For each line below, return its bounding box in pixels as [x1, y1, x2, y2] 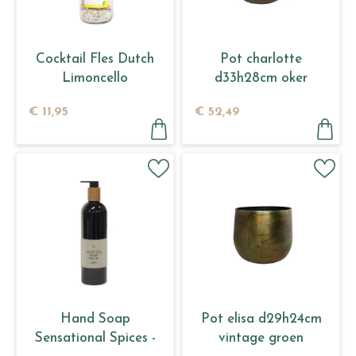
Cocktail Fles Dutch [36, 52, 154, 66]
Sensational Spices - [34, 331, 156, 345]
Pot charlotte [220, 52, 302, 66]
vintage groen [219, 331, 304, 345]
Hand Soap [60, 311, 130, 326]
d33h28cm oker [215, 71, 308, 85]
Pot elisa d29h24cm [200, 311, 322, 326]
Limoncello [62, 71, 128, 85]
